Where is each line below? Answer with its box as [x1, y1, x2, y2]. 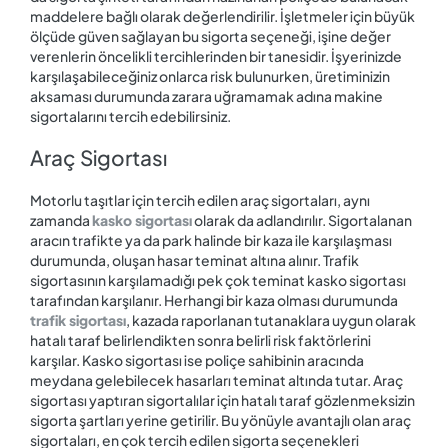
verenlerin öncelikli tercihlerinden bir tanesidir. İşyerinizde [30, 47, 402, 66]
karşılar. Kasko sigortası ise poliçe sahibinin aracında [30, 350, 364, 369]
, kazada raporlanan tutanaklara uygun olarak [126, 310, 416, 329]
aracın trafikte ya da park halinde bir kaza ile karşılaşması [30, 230, 392, 249]
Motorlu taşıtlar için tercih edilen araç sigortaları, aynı [30, 190, 370, 209]
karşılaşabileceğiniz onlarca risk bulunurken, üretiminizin [30, 67, 390, 86]
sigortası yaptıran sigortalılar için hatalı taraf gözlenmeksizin [30, 390, 415, 409]
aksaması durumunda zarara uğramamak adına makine [30, 87, 383, 106]
